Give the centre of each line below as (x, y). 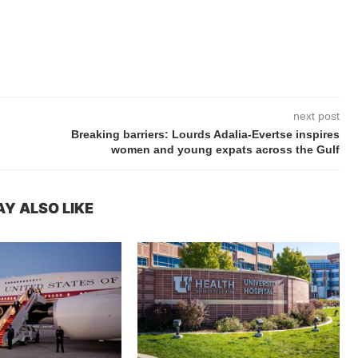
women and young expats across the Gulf (226, 149)
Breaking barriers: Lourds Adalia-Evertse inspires (206, 134)
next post (317, 116)
